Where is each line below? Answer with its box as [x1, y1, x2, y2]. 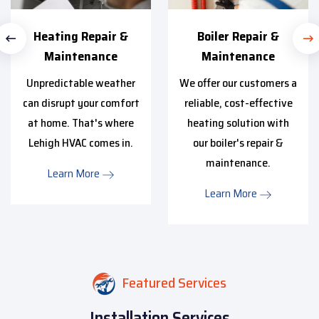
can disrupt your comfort [22, 94, 140, 113]
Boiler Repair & [197, 26, 279, 47]
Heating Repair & [33, 26, 128, 47]
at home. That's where [28, 114, 134, 132]
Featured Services [119, 271, 226, 295]
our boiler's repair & [193, 134, 283, 152]
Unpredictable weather [26, 74, 135, 93]
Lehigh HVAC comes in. [28, 134, 133, 152]
